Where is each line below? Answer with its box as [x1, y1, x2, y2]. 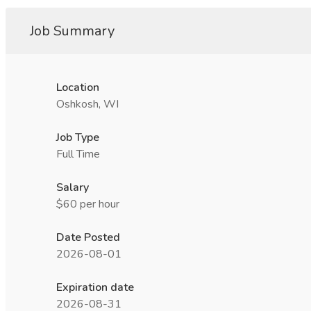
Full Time [56, 146, 100, 162]
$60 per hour [56, 196, 119, 212]
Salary [56, 180, 89, 195]
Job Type [56, 130, 99, 145]
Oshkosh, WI [56, 96, 119, 112]
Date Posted [56, 230, 120, 245]
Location [56, 80, 99, 95]
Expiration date [56, 280, 134, 295]
